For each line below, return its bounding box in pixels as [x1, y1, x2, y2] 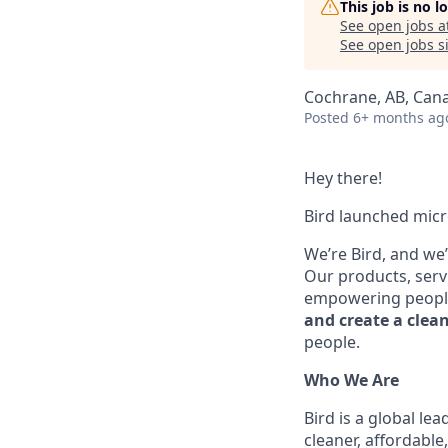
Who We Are [304, 369, 399, 391]
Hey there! [304, 167, 382, 189]
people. [304, 331, 360, 353]
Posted [304, 108, 349, 127]
